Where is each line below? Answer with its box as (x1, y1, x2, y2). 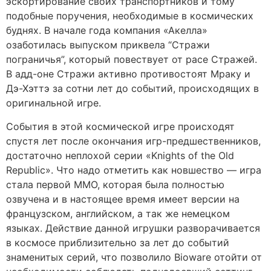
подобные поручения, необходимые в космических (6, 10, 253, 22)
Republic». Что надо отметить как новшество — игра (6, 163, 261, 176)
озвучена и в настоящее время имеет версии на (6, 192, 240, 205)
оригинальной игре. (6, 97, 101, 109)
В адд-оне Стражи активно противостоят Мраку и (6, 68, 250, 80)
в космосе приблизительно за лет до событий (6, 236, 229, 249)
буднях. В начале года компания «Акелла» (6, 24, 207, 37)
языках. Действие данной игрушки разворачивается (6, 221, 260, 234)
